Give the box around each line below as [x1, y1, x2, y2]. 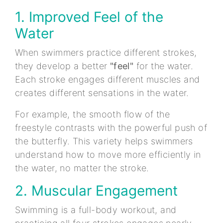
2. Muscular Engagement [15, 182, 182, 199]
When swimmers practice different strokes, [15, 47, 197, 58]
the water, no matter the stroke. [15, 162, 152, 173]
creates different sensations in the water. [15, 87, 192, 98]
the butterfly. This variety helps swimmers [15, 135, 193, 146]
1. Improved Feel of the [15, 8, 163, 25]
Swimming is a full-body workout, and [15, 204, 177, 215]
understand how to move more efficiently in [15, 149, 201, 160]
